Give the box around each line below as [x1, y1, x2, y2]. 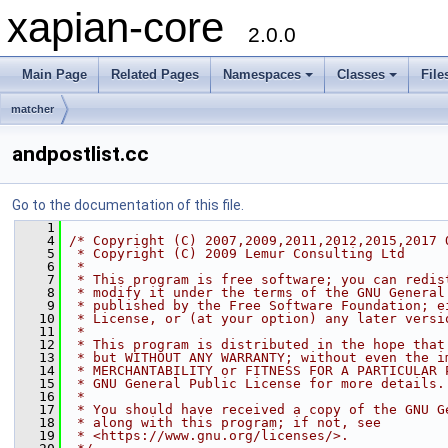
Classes [337, 67, 385, 82]
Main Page [22, 67, 87, 82]
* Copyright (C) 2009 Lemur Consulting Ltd [69, 246, 405, 261]
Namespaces [223, 67, 301, 82]
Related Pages [111, 67, 199, 82]
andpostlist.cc [12, 142, 149, 166]
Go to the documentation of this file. [12, 197, 244, 213]
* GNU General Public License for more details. [69, 376, 445, 391]
